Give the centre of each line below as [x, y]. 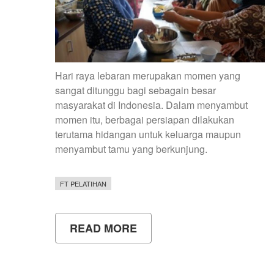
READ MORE [103, 228]
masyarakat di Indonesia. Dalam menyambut [151, 105]
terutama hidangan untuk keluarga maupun [148, 135]
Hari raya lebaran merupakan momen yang [148, 76]
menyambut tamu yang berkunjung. [131, 149]
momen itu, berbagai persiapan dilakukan [145, 120]
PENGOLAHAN [176, 250]
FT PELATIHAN [83, 184]
